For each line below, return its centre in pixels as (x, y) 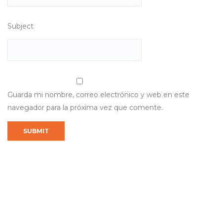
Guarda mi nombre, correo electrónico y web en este (98, 94)
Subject (20, 26)
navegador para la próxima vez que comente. (85, 107)
